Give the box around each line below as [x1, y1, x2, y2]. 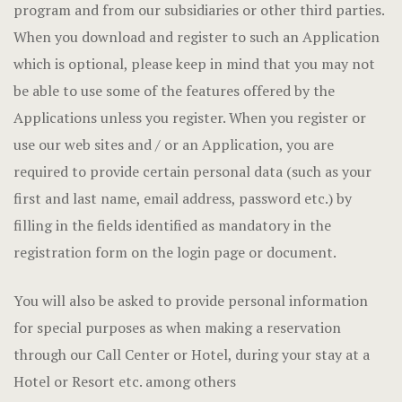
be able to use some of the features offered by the [13, 81, 335, 100]
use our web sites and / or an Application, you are [13, 135, 334, 154]
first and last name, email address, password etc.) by [13, 188, 352, 208]
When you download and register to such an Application [13, 27, 380, 47]
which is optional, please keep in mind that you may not [13, 54, 375, 74]
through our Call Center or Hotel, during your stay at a [13, 345, 370, 364]
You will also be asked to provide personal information [13, 291, 368, 310]
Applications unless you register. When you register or [13, 108, 366, 127]
